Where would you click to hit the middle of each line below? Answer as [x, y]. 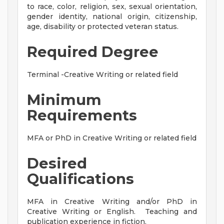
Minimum [64, 100]
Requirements [82, 115]
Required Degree [93, 52]
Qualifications [80, 179]
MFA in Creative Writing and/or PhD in [112, 202]
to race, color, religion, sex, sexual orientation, [112, 7]
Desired [57, 163]
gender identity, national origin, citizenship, [112, 17]
